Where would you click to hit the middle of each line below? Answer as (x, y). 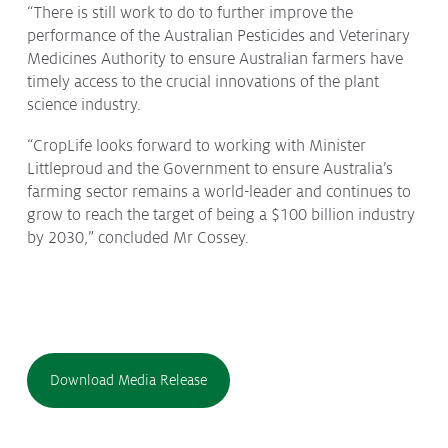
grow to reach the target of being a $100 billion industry (221, 215)
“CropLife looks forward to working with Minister (197, 146)
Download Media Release (129, 380)
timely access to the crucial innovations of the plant (203, 82)
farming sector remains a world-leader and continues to (219, 192)
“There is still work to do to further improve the (190, 13)
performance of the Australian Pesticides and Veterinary (219, 36)
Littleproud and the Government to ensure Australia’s (210, 169)
